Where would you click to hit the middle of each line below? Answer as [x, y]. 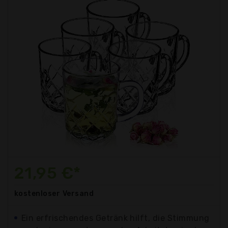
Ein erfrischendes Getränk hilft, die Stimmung [116, 218]
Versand [78, 193]
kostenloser [37, 193]
